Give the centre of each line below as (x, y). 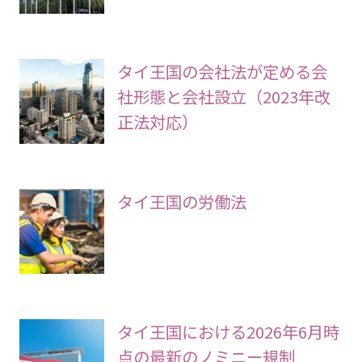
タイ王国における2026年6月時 (228, 331)
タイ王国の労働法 (181, 202)
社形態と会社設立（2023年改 (223, 97)
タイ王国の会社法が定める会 (222, 72)
